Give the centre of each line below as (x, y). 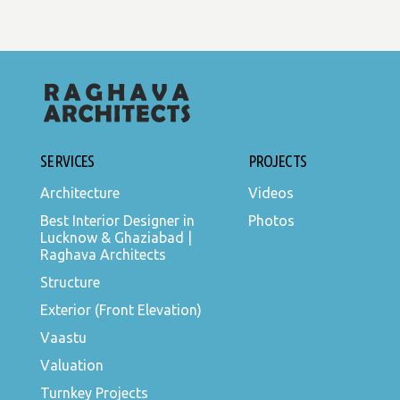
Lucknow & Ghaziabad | (116, 237)
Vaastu (63, 337)
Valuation (72, 365)
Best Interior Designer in (117, 220)
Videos (271, 192)
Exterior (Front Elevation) (121, 309)
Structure (70, 282)
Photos (271, 220)
